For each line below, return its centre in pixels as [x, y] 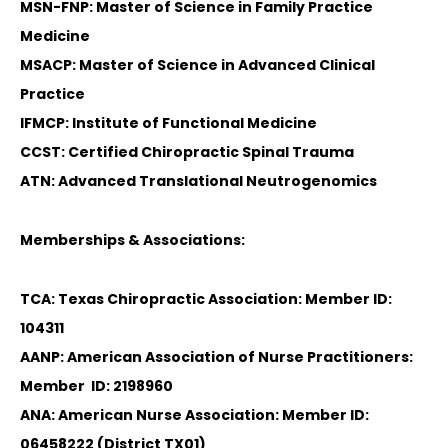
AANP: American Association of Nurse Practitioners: [216, 357]
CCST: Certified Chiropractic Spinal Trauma [187, 152]
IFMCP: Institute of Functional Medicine [168, 123]
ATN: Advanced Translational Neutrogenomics [198, 181]
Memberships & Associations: [132, 240]
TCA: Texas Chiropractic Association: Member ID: [206, 299]
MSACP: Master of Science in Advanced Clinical [197, 65]
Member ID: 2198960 [96, 386]
